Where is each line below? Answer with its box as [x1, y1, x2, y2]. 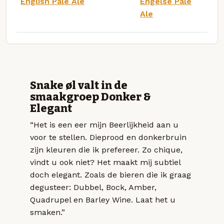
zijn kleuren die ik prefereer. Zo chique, [30, 145, 182, 155]
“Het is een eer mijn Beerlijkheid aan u [30, 120, 178, 130]
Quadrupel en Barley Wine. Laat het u [30, 195, 175, 205]
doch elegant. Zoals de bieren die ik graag [30, 170, 191, 180]
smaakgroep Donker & [30, 90, 151, 104]
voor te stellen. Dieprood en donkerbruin [30, 132, 186, 142]
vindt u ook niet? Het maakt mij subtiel [30, 157, 180, 167]
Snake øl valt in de [30, 79, 127, 92]
